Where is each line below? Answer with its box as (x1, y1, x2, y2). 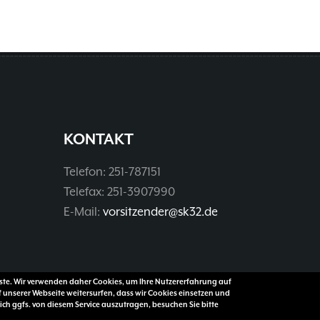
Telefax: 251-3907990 (64, 185, 175, 199)
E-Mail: (64, 205, 103, 219)
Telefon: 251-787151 (64, 165, 161, 179)
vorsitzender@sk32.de (103, 205, 218, 219)
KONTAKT (64, 131, 134, 149)
